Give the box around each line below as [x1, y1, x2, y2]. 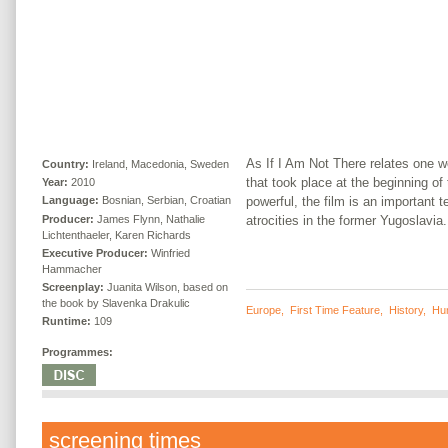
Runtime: [42, 315, 91, 328]
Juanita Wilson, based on [107, 281, 228, 293]
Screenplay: [42, 281, 107, 293]
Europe [246, 303, 281, 316]
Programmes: [42, 345, 113, 358]
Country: [42, 157, 89, 170]
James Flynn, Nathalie [97, 212, 205, 225]
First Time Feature [290, 303, 380, 316]
